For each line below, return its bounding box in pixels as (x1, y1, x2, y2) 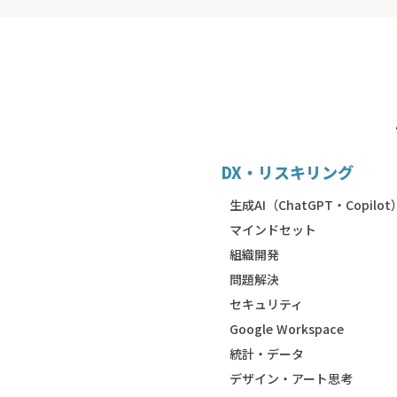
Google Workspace (229, 320, 344, 338)
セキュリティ (229, 295, 303, 313)
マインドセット (229, 221, 316, 238)
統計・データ (229, 345, 304, 362)
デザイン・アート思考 (229, 370, 353, 387)
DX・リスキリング (220, 160, 354, 183)
